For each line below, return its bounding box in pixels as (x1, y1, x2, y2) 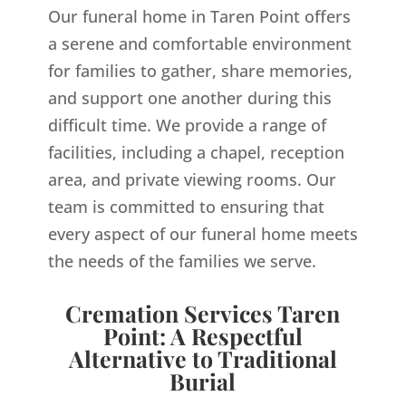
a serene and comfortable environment (47, 33, 352, 55)
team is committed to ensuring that (47, 196, 324, 218)
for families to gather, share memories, (47, 60, 353, 82)
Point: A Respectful (102, 321, 303, 352)
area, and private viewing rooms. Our (47, 169, 336, 191)
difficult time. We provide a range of (47, 114, 326, 137)
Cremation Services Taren (65, 298, 341, 329)
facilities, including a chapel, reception (47, 141, 344, 164)
